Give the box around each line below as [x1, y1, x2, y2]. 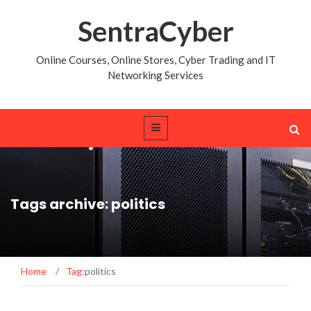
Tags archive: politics [10, 194, 165, 214]
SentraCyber [77, 15, 234, 48]
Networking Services [108, 69, 203, 81]
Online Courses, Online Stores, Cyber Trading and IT [35, 53, 276, 66]
